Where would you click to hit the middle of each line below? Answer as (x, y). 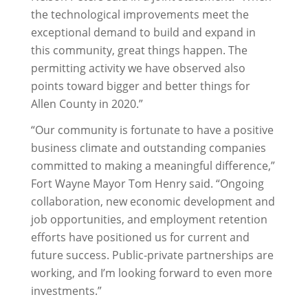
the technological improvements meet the (140, 14)
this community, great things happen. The (139, 50)
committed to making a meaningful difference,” (153, 166)
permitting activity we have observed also (138, 68)
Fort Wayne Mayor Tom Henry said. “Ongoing (147, 184)
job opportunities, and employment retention (149, 219)
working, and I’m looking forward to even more (151, 273)
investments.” (66, 291)
